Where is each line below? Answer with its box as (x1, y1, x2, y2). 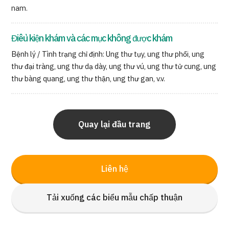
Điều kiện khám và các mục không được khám (11, 32, 173, 45)
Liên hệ (101, 163, 128, 176)
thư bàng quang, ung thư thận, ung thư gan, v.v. (11, 74, 166, 85)
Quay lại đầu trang (78, 118, 151, 131)
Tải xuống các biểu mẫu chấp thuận (47, 192, 182, 204)
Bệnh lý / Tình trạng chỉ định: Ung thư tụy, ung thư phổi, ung (11, 49, 205, 60)
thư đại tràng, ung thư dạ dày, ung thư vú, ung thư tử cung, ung (11, 61, 217, 73)
